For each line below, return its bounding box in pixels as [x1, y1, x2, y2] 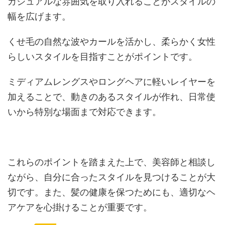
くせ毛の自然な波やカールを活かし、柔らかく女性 [8, 36, 215, 47]
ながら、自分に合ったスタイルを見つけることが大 [8, 172, 215, 183]
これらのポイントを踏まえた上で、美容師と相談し [8, 157, 215, 168]
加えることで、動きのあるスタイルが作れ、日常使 [8, 91, 215, 102]
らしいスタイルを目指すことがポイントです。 [8, 51, 197, 62]
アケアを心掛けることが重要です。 [8, 202, 152, 213]
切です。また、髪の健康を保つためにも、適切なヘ [8, 187, 215, 198]
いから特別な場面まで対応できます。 [8, 106, 161, 118]
